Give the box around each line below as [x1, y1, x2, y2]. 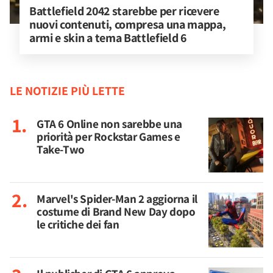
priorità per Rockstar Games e [37, 129, 180, 144]
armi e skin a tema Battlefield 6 [29, 30, 186, 46]
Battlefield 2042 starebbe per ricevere [29, 3, 222, 19]
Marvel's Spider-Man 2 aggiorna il [37, 191, 197, 207]
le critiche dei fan [37, 216, 119, 232]
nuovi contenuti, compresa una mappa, [29, 16, 229, 32]
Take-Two [37, 141, 85, 157]
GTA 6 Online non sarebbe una [37, 116, 182, 132]
